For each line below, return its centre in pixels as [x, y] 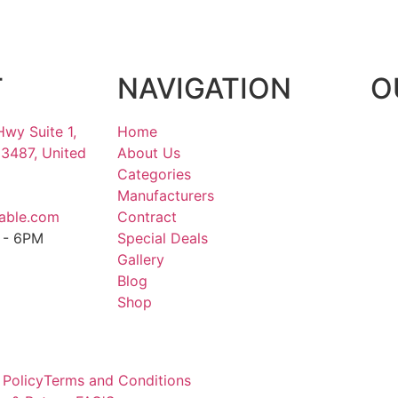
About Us [149, 153]
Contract [147, 217]
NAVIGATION [204, 89]
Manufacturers [166, 196]
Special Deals [163, 239]
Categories [154, 175]
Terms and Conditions [117, 381]
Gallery [141, 260]
